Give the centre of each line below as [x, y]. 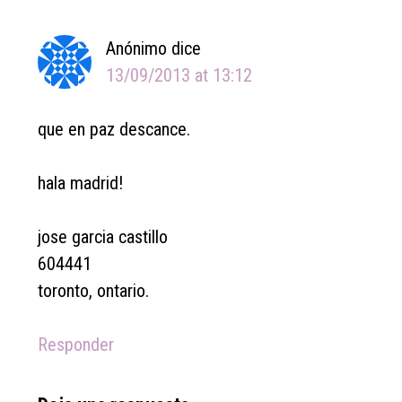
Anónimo [137, 48]
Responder [76, 345]
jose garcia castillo [103, 237]
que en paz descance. [114, 129]
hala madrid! [81, 183]
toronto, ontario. [94, 291]
